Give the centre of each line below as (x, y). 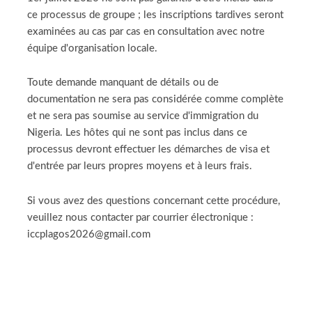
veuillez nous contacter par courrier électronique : (141, 217)
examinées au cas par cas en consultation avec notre (146, 31)
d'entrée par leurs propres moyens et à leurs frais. (140, 166)
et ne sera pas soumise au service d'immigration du (143, 116)
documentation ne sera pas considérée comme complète (156, 100)
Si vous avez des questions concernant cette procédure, (154, 201)
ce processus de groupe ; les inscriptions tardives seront (156, 15)
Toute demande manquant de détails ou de (123, 83)
